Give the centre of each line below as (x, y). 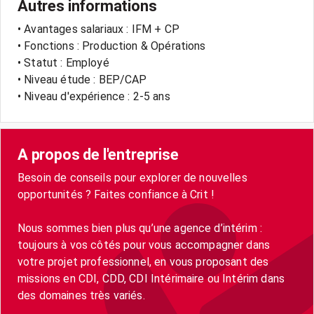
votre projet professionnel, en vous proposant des (143, 262)
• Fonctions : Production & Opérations (112, 46)
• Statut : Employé (63, 63)
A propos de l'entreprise (98, 155)
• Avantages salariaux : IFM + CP (98, 29)
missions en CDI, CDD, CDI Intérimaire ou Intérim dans (151, 279)
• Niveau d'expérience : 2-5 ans (94, 96)
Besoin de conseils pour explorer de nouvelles (132, 178)
